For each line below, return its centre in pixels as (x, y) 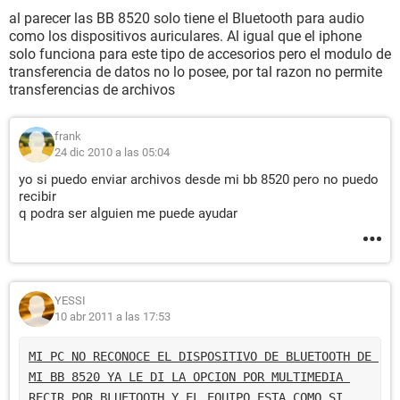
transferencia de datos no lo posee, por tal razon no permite (196, 72)
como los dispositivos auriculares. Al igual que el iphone (185, 36)
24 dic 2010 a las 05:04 (112, 152)
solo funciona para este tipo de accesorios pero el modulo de (200, 54)
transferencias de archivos (92, 90)
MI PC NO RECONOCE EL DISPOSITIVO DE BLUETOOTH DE (200, 356)
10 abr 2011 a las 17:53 (112, 317)
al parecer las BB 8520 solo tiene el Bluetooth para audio (187, 18)
